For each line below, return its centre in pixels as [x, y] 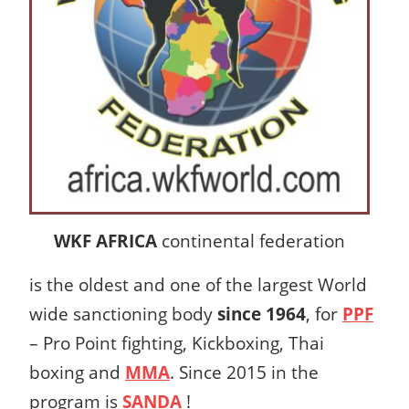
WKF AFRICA [105, 240]
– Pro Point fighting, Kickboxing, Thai [177, 342]
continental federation [251, 240]
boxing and [77, 372]
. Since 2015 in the [244, 372]
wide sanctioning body [123, 313]
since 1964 [262, 313]
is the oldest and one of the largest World [198, 284]
